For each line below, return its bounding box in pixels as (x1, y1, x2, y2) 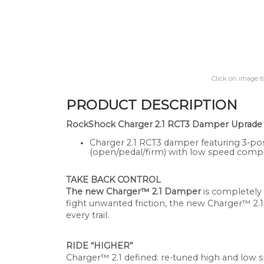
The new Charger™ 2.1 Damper (66, 186, 203, 197)
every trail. (66, 210, 109, 221)
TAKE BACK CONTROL (66, 174, 161, 186)
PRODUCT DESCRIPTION (66, 97, 237, 114)
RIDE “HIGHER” (66, 240, 133, 251)
